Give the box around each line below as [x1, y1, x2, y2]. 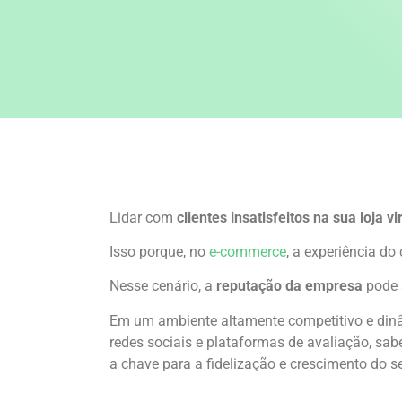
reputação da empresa [216, 277, 363, 295]
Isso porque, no [109, 242, 209, 260]
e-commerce [209, 242, 286, 260]
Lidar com [109, 208, 177, 226]
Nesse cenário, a [109, 277, 216, 295]
